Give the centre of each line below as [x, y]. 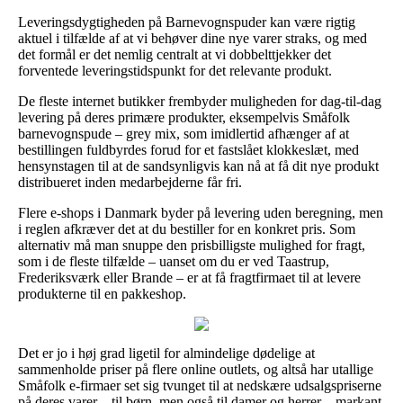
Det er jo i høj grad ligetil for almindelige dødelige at [166, 353]
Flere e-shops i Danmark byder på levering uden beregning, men [201, 212]
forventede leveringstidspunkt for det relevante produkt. [175, 70]
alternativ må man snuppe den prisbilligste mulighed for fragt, [192, 245]
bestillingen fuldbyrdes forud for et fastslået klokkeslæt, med [188, 149]
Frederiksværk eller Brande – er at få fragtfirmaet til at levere [189, 277]
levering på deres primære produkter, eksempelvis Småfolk [184, 117]
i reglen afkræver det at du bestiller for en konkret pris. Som [187, 228]
